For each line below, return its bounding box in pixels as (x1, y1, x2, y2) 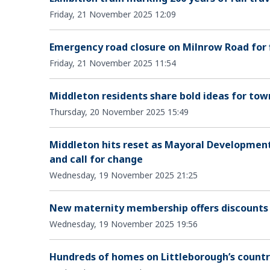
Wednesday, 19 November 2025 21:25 (49, 169, 198, 181)
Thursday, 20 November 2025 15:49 (49, 105, 189, 118)
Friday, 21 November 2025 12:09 (49, 8, 176, 20)
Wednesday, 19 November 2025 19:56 (49, 218, 198, 230)
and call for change (49, 152, 143, 166)
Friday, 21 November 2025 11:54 (49, 57, 176, 69)
